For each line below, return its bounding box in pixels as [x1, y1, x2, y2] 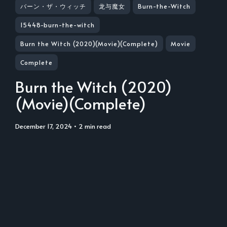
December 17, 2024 [20, 122, 72, 131]
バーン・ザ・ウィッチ [20, 2, 86, 10]
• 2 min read [72, 122, 111, 131]
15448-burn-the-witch [20, 21, 95, 29]
